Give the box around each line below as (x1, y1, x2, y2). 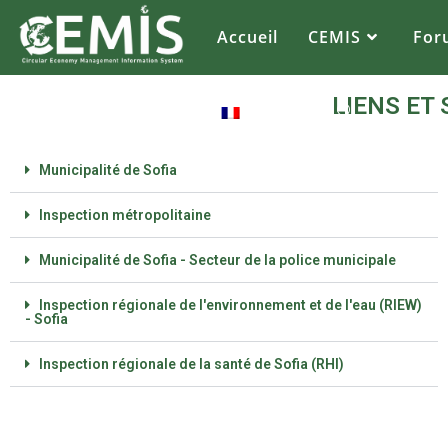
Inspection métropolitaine (39, 207, 211, 223)
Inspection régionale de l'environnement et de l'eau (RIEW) (39, 297, 422, 313)
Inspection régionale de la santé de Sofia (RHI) (39, 356, 344, 372)
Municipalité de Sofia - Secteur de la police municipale (39, 252, 396, 268)
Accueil (216, 26, 278, 48)
